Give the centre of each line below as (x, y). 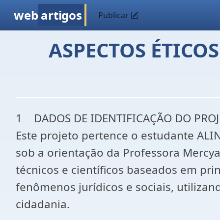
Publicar (115, 15)
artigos (61, 15)
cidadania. (43, 204)
